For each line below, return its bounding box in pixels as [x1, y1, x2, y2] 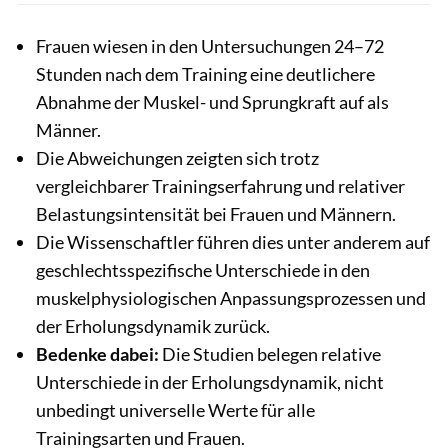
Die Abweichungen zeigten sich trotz [36, 146, 319, 169]
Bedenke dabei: [36, 342, 159, 365]
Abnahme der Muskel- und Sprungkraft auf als [36, 90, 389, 113]
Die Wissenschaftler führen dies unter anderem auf [36, 230, 430, 253]
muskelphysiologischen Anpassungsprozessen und [36, 286, 426, 309]
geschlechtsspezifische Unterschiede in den [36, 258, 370, 281]
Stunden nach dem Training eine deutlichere [36, 62, 375, 85]
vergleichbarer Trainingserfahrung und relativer [36, 174, 405, 197]
